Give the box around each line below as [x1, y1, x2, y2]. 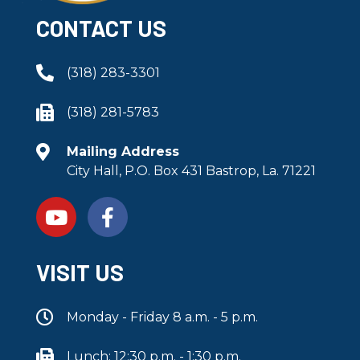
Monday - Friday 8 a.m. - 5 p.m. [66, 309, 258, 325]
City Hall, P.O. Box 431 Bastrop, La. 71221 [66, 163, 316, 179]
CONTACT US [36, 14, 166, 43]
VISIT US [36, 259, 124, 287]
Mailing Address [66, 144, 179, 160]
